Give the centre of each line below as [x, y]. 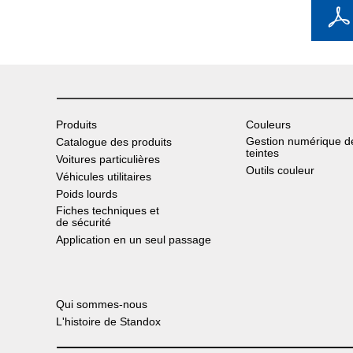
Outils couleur [281, 170]
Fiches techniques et [108, 210]
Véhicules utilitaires [104, 176]
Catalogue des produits [114, 142]
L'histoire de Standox [108, 321]
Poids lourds [87, 194]
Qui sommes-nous [102, 304]
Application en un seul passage [134, 240]
